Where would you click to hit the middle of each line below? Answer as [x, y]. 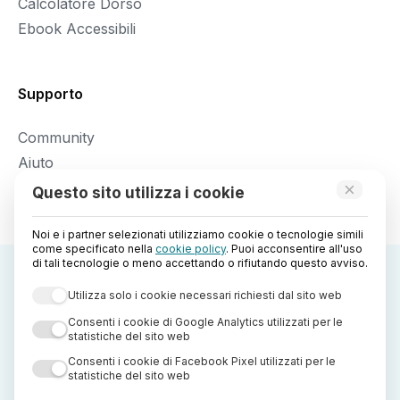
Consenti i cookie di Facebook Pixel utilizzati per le [202, 361]
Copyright [132, 345]
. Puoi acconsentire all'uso [294, 249]
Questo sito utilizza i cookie [138, 193]
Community [56, 137]
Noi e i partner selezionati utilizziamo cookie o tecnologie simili [198, 234]
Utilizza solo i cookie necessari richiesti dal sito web [205, 295]
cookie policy [191, 249]
